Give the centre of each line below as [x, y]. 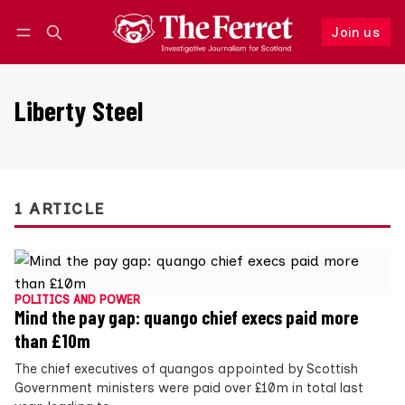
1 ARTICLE [60, 209]
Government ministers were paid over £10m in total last [189, 388]
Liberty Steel [79, 111]
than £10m [52, 341]
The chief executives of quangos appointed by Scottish [186, 369]
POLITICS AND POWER [77, 300]
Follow [277, 50]
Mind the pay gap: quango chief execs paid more [186, 318]
